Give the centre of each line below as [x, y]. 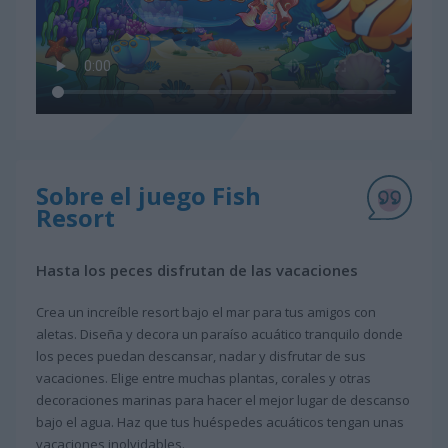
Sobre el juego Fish [148, 196]
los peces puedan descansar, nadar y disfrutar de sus [201, 356]
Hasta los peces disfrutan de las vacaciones [197, 270]
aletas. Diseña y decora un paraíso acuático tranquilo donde [219, 334]
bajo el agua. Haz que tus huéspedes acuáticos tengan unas [220, 422]
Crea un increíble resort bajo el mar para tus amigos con [206, 312]
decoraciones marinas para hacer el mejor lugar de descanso [223, 400]
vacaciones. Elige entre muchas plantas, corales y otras [203, 378]
